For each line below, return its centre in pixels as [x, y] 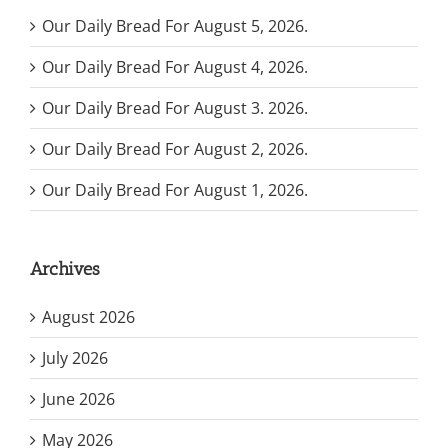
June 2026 [78, 398]
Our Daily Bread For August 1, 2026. [175, 189]
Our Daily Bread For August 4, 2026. [175, 66]
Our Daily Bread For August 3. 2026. [175, 107]
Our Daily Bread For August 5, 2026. [175, 25]
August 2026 [88, 316]
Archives [65, 268]
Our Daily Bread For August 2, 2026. [175, 148]
